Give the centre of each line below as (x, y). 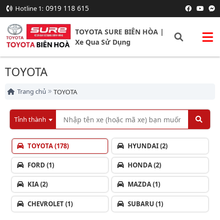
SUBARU (141, 204)
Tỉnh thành (30, 119)
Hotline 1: (29, 8)
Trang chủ (31, 91)
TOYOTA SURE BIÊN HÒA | (119, 32)
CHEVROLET (45, 204)
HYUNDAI (143, 146)
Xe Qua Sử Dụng (103, 42)
